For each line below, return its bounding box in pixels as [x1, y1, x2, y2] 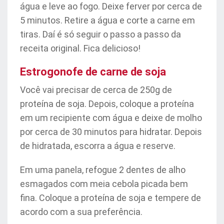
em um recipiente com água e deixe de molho [20, 112, 202, 123]
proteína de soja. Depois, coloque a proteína [20, 98, 194, 109]
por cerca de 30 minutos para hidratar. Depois [20, 126, 202, 137]
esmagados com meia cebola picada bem [20, 178, 188, 189]
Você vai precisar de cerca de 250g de [20, 84, 172, 95]
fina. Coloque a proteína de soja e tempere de [20, 192, 201, 203]
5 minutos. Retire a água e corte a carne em [20, 15, 195, 25]
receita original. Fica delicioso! [20, 43, 140, 53]
